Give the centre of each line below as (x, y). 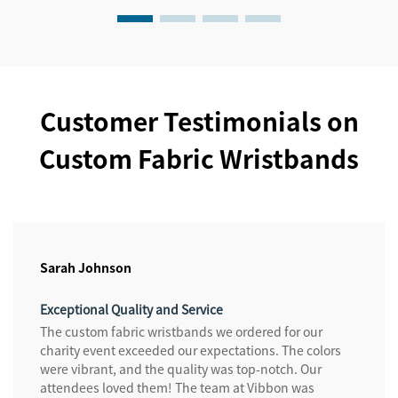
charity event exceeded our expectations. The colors (191, 350)
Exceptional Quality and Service (131, 310)
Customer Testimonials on (199, 121)
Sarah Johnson (86, 268)
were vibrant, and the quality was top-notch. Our (181, 369)
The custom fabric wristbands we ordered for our (181, 332)
